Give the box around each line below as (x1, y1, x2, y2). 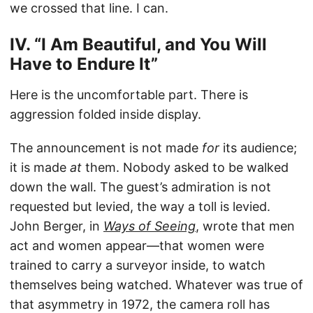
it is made (10, 160, 70, 175)
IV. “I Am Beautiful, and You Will (10, 34, 267, 55)
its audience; (219, 140, 297, 156)
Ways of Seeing (103, 219, 196, 234)
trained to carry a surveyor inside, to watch (10, 258, 265, 273)
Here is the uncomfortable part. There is (10, 87, 248, 103)
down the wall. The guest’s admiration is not (10, 180, 271, 195)
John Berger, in (10, 219, 103, 234)
